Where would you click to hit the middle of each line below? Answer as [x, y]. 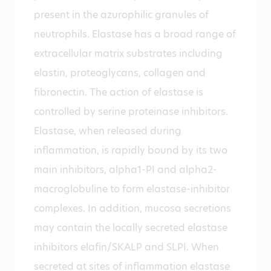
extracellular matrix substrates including [128, 54]
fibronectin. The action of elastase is [119, 93]
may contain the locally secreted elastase [131, 228]
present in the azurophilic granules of [121, 15]
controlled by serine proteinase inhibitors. [131, 112]
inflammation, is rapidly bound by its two [131, 151]
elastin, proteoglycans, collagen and [120, 73]
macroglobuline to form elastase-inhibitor [132, 189]
